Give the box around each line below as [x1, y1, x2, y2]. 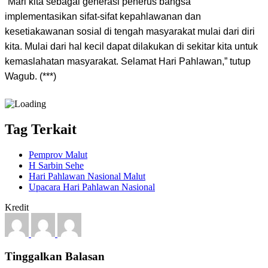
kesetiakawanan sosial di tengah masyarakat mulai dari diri [5, 26, 255, 36]
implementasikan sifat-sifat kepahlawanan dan [5, 11, 201, 22]
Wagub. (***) [5, 71, 56, 81]
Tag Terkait [5, 121, 77, 137]
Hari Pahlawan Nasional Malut [29, 170, 145, 181]
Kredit [5, 202, 29, 212]
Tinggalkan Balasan [5, 250, 105, 263]
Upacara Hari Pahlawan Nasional [29, 181, 155, 192]
